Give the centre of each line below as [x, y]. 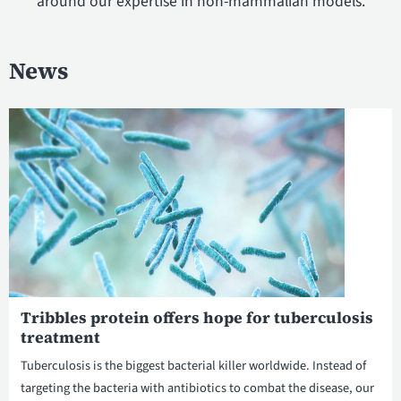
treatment [60, 338]
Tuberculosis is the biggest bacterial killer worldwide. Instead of [193, 366]
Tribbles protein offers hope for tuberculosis [196, 318]
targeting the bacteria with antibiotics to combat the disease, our [197, 388]
